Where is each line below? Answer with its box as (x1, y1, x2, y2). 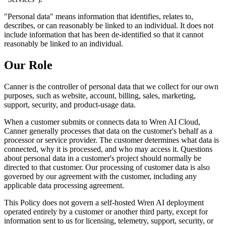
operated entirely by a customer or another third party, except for (4, 207, 208, 216)
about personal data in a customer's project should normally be (4, 153, 201, 162)
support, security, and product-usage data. (4, 100, 136, 109)
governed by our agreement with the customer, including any (4, 172, 197, 181)
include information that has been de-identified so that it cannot (4, 30, 203, 39)
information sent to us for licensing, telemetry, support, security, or (4, 216, 213, 225)
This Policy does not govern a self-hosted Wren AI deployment (4, 198, 204, 207)
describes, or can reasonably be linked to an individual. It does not (4, 21, 213, 30)
